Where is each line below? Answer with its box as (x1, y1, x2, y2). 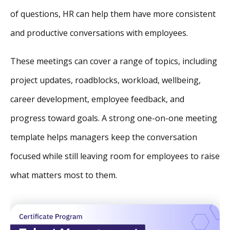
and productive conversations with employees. (10, 27, 188, 39)
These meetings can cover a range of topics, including (10, 55, 217, 67)
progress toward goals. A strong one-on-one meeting (10, 112, 217, 124)
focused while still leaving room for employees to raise (10, 150, 220, 162)
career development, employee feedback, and (10, 93, 184, 105)
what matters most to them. (10, 169, 117, 181)
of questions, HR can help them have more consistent (10, 8, 216, 20)
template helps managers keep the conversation (10, 131, 197, 143)
